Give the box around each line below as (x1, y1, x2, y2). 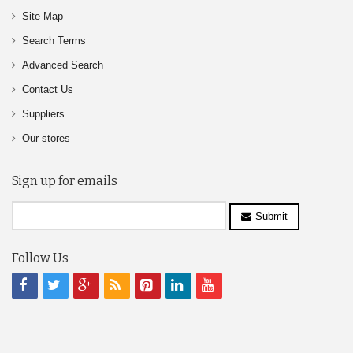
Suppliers (22, 108, 65, 120)
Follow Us (12, 251, 69, 266)
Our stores (22, 132, 70, 144)
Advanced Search (22, 59, 103, 71)
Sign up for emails (12, 173, 117, 188)
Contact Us (22, 84, 73, 95)
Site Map (22, 10, 63, 22)
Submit (255, 210, 288, 222)
